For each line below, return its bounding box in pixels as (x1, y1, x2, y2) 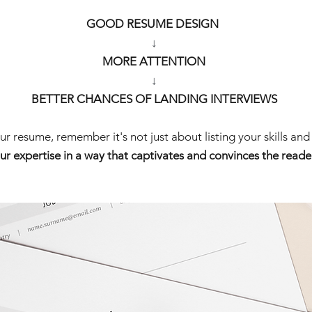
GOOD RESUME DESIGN (86, 17, 221, 31)
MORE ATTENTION (102, 54, 208, 69)
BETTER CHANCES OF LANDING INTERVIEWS (31, 92, 277, 107)
